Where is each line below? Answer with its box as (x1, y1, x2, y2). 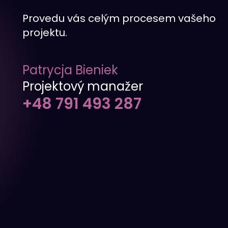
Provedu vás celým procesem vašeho (22, 11, 216, 25)
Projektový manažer (22, 77, 143, 95)
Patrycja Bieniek (22, 61, 118, 78)
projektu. (22, 25, 67, 40)
